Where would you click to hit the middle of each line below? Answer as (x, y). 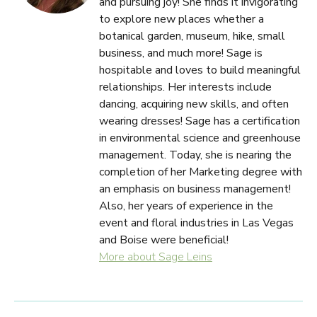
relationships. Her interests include (185, 87)
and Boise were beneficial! (164, 240)
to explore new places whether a (181, 19)
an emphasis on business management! (195, 189)
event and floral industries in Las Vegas (196, 223)
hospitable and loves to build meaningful (200, 70)
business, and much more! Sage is (181, 53)
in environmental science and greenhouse (200, 138)
